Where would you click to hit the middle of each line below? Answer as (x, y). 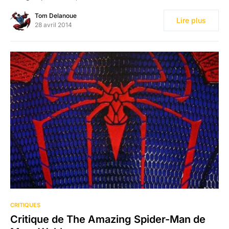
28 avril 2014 (53, 25)
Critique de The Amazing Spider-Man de (108, 220)
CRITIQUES (25, 205)
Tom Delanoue (56, 15)
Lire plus (191, 20)
